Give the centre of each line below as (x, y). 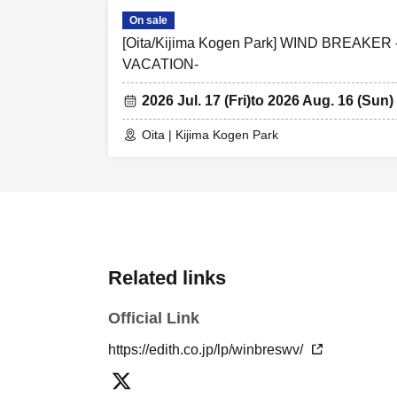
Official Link (154, 318)
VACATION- (160, 64)
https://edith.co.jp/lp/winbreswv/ (207, 350)
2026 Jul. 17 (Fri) (196, 101)
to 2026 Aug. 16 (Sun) (322, 101)
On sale (148, 20)
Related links (167, 278)
